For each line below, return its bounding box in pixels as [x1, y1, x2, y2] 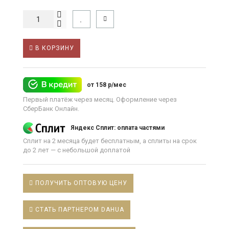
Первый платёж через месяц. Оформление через [23, 95, 177, 103]
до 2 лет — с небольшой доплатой [23, 146, 130, 154]
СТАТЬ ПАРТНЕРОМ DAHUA [35, 206, 124, 214]
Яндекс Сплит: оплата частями [71, 124, 165, 131]
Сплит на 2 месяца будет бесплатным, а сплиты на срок [23, 136, 197, 145]
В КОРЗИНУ [33, 44, 74, 52]
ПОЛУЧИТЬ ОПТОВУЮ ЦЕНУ [33, 179, 127, 187]
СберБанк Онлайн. [23, 104, 79, 112]
